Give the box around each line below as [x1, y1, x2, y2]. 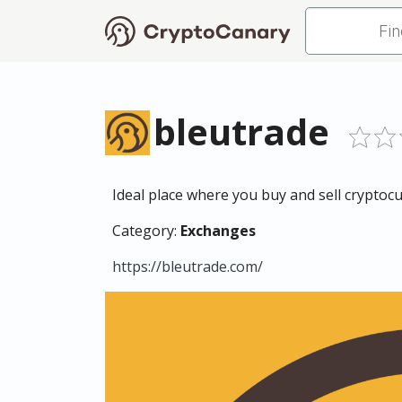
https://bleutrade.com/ [112, 257, 263, 276]
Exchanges [180, 221, 256, 240]
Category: [112, 221, 180, 240]
